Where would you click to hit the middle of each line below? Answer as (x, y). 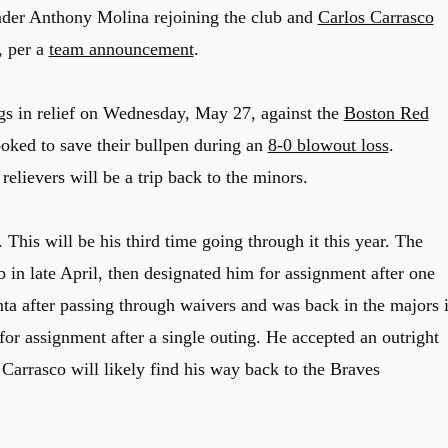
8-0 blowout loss (328, 145)
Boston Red (386, 113)
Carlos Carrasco (375, 17)
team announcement (121, 49)
